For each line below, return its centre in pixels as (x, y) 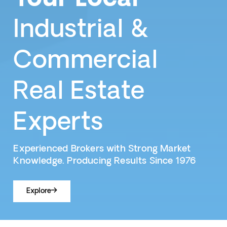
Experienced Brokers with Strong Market (102, 148)
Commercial (86, 61)
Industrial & (81, 30)
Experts (58, 122)
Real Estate (79, 91)
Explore (39, 191)
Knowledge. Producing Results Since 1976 (105, 161)
